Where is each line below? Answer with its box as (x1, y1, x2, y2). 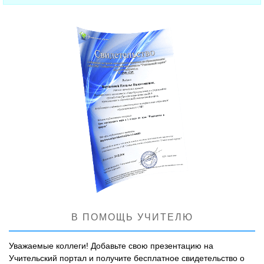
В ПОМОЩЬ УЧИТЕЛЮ (71, 212, 193, 222)
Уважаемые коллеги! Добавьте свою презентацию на (9, 240, 213, 250)
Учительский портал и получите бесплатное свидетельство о (9, 253, 245, 263)
